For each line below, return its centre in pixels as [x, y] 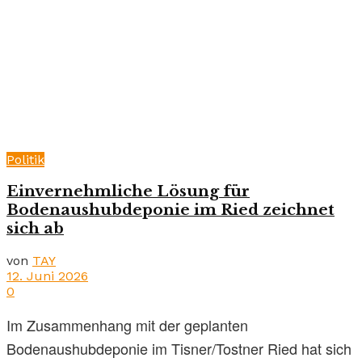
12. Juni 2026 [47, 276]
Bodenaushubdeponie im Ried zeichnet [170, 210]
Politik [25, 159]
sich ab [35, 229]
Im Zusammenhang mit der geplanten [127, 324]
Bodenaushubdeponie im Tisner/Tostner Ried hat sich [179, 348]
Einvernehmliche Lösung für [128, 192]
